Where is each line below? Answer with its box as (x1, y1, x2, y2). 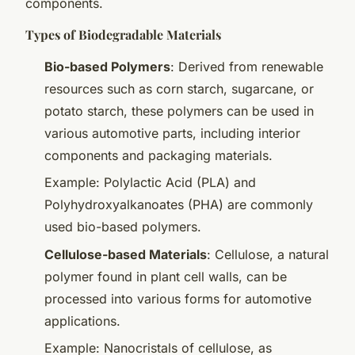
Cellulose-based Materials (44, 246, 207, 262)
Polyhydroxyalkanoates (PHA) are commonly (44, 197, 313, 213)
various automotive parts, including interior (44, 124, 300, 141)
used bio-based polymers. (44, 219, 201, 235)
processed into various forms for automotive (44, 290, 311, 307)
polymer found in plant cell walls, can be (44, 268, 287, 284)
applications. (44, 312, 120, 329)
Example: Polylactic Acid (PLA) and (44, 174, 256, 191)
